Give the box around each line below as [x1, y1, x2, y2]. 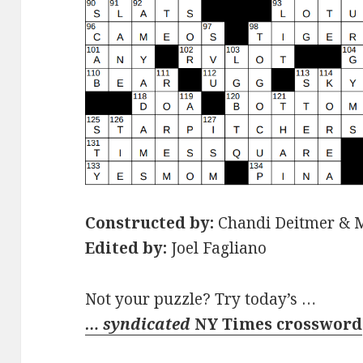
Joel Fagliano [167, 237, 267, 259]
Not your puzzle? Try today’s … [85, 288, 317, 310]
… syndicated [85, 314, 195, 335]
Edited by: [85, 237, 168, 259]
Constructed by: [85, 212, 215, 234]
